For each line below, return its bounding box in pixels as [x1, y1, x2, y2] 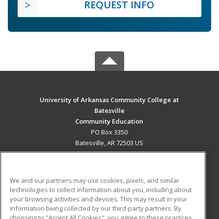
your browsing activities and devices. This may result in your [10, 194, 187, 203]
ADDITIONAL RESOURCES [68, 193, 151, 203]
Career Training [32, 170, 78, 179]
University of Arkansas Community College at [40, 95, 179, 104]
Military [32, 205, 54, 215]
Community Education [75, 116, 144, 126]
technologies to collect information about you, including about [10, 185, 192, 194]
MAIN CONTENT [82, 158, 137, 168]
